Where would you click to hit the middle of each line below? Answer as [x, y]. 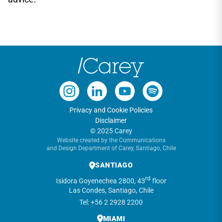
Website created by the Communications [111, 140]
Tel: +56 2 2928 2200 [111, 202]
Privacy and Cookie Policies [111, 110]
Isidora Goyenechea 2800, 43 [100, 181]
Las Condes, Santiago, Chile [111, 190]
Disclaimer [111, 120]
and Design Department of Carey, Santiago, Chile [111, 148]
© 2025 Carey [111, 131]
